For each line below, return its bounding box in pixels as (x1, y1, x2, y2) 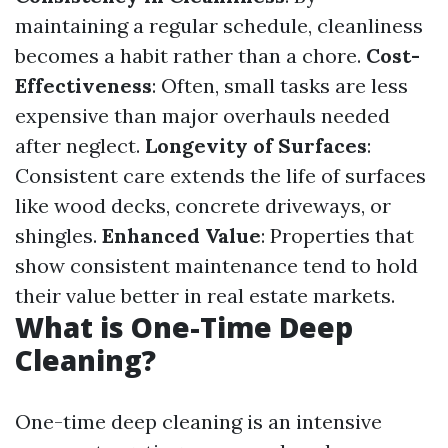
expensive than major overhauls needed (15, 103, 390, 128)
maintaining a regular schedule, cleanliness (15, 13, 423, 38)
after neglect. (15, 133, 145, 158)
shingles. (15, 223, 102, 248)
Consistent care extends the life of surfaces (15, 163, 426, 188)
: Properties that (261, 223, 414, 248)
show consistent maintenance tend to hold (15, 253, 418, 278)
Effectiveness (15, 73, 152, 98)
